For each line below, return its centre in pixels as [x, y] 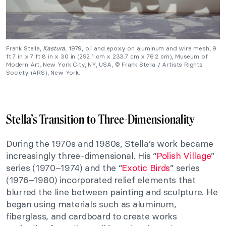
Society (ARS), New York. [43, 72]
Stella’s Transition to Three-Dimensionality [100, 119]
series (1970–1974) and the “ [64, 167]
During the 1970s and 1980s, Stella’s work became [110, 143]
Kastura [54, 48]
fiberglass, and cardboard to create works [92, 216]
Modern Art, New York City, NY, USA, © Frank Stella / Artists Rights [104, 64]
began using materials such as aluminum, [91, 204]
